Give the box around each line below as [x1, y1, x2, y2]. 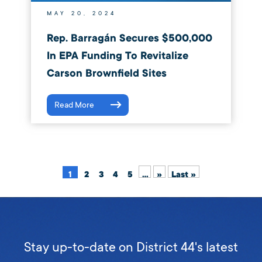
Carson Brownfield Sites [46, 67, 167, 81]
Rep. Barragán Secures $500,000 [46, 32, 212, 46]
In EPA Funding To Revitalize [46, 49, 188, 63]
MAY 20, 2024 [46, 9, 117, 17]
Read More [54, 100, 94, 111]
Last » [171, 169, 196, 181]
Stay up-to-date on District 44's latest [24, 239, 238, 255]
